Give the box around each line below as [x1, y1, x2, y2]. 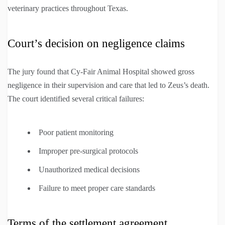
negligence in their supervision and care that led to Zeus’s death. [8, 80, 209, 89]
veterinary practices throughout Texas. [8, 4, 128, 13]
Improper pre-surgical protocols [39, 146, 138, 155]
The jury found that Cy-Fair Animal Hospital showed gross [8, 67, 194, 76]
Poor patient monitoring [39, 128, 114, 137]
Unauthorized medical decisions [39, 165, 140, 174]
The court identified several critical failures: [8, 94, 144, 103]
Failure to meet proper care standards [39, 183, 155, 192]
